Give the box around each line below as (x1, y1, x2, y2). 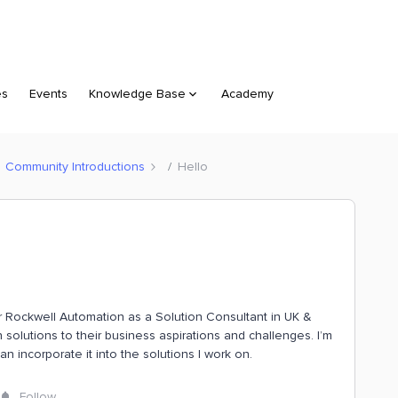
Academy (221, 86, 274, 101)
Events (29, 86, 68, 101)
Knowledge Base (89, 86, 186, 101)
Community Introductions (5, 158, 145, 174)
